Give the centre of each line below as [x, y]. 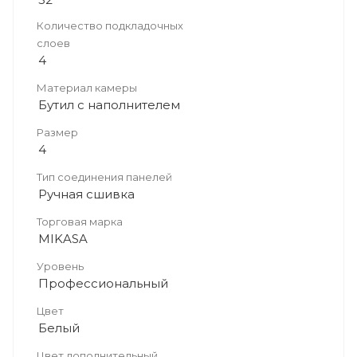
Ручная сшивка [86, 194]
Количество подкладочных [110, 25]
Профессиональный [103, 283]
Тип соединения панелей [104, 177]
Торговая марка [80, 222]
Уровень [60, 266]
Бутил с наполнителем [109, 105]
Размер [57, 132]
